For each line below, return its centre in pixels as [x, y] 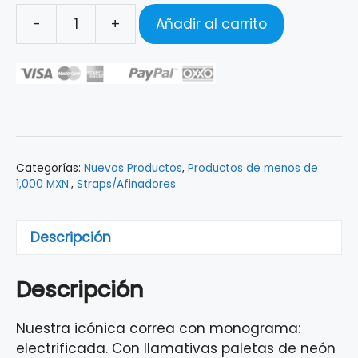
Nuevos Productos [133, 169]
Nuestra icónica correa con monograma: [158, 328]
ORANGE [162, 112]
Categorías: [50, 169]
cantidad [167, 152]
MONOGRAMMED [189, 72]
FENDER [157, 32]
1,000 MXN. [44, 185]
